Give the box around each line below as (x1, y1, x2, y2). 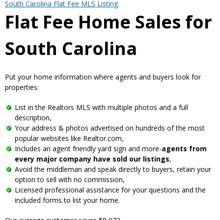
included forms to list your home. (15, 195, 120, 205)
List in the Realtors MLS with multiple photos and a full (15, 102, 188, 112)
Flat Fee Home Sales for (5, 9, 212, 34)
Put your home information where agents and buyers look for (5, 72, 201, 82)
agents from (162, 143, 207, 153)
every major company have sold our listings (15, 154, 169, 164)
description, (15, 112, 52, 122)
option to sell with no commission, (15, 174, 125, 184)
